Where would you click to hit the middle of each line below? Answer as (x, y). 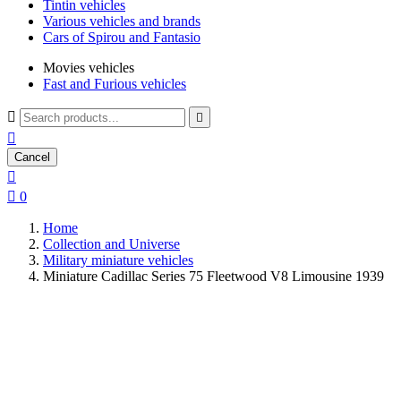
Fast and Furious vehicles (115, 84)
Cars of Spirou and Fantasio (122, 37)
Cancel (32, 157)
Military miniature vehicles (118, 260)
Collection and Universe (111, 244)
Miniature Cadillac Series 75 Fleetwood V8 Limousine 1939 (213, 276)
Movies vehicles (89, 68)
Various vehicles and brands (122, 21)
